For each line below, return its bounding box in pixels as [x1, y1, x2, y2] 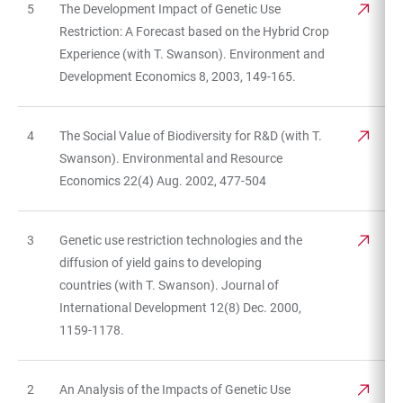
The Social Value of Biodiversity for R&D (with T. [59, 128, 322, 143]
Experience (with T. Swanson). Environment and [59, 46, 325, 61]
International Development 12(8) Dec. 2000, [59, 300, 301, 315]
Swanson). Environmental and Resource [59, 150, 282, 166]
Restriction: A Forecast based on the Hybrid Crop [59, 23, 329, 39]
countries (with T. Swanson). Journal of [59, 277, 279, 292]
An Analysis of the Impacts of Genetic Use [59, 381, 291, 397]
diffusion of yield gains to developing [59, 255, 262, 270]
